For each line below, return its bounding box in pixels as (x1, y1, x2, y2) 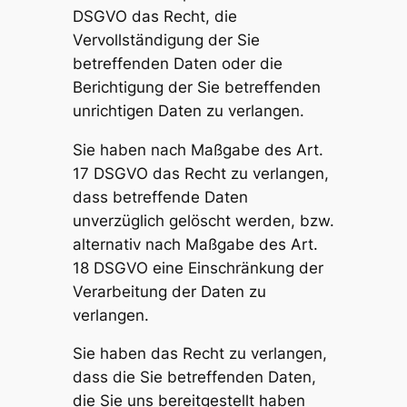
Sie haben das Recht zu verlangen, (72, 344, 327, 363)
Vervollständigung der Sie (72, 30, 260, 49)
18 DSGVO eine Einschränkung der (72, 258, 323, 277)
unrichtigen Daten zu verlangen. (72, 101, 304, 120)
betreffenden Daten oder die (72, 54, 283, 73)
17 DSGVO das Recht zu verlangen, (72, 164, 329, 183)
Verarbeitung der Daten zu (72, 282, 266, 301)
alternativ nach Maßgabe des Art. (72, 234, 318, 253)
